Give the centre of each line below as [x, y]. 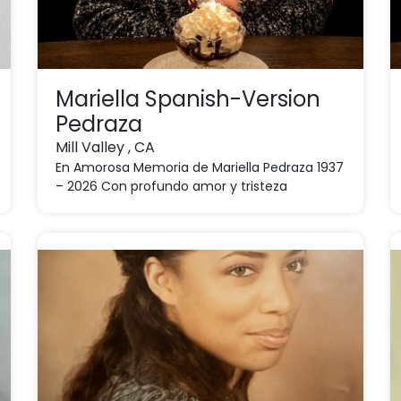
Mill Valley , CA [106, 147]
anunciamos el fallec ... [128, 205]
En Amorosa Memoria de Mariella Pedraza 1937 [200, 167]
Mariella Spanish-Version [188, 99]
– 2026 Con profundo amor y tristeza [172, 186]
